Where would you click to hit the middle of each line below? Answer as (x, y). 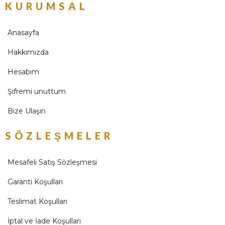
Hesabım (23, 72)
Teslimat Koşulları (37, 201)
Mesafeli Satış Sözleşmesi (52, 162)
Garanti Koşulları (35, 182)
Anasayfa (23, 33)
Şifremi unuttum (37, 91)
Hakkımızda (28, 52)
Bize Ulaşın (27, 111)
